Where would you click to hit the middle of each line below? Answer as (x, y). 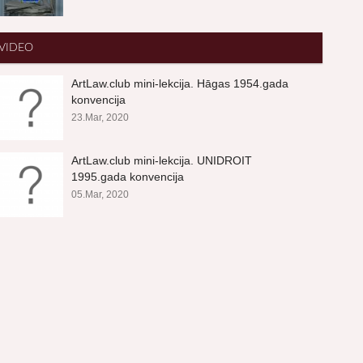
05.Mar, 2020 (100, 194)
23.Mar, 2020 (100, 117)
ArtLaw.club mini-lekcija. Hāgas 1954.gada (180, 83)
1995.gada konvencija (128, 177)
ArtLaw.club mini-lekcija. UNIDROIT (162, 160)
